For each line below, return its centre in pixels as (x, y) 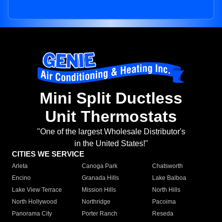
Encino (21, 178)
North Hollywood (34, 202)
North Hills (166, 190)
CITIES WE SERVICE (48, 154)
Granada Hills (101, 178)
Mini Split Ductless (111, 98)
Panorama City (32, 214)
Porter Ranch (100, 214)
